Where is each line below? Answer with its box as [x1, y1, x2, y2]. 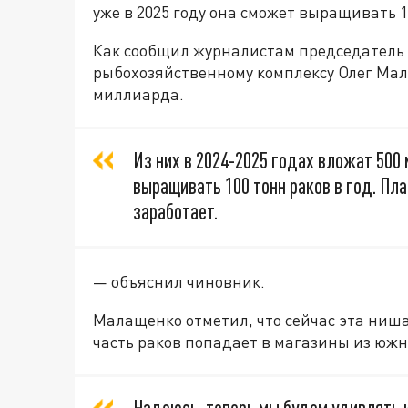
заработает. [133, 199, 218, 225]
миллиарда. [93, 84, 188, 105]
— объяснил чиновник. [93, 271, 265, 292]
